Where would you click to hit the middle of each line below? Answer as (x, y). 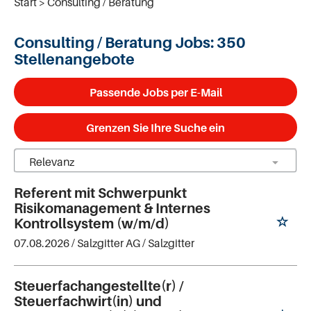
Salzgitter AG (109, 243)
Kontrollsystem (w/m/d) (92, 224)
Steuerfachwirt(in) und (88, 301)
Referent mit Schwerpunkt (100, 193)
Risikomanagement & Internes (112, 208)
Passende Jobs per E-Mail (155, 92)
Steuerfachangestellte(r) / (99, 286)
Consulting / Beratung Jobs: (114, 42)
